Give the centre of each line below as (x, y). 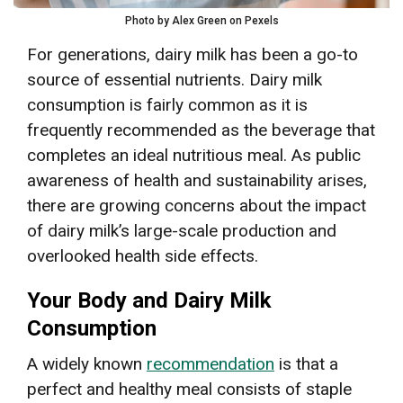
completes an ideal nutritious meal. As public (194, 155)
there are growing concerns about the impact (197, 205)
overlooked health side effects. (143, 255)
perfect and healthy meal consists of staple (189, 389)
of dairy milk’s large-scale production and (182, 230)
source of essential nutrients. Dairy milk (175, 79)
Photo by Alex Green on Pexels (201, 20)
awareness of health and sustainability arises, (197, 180)
